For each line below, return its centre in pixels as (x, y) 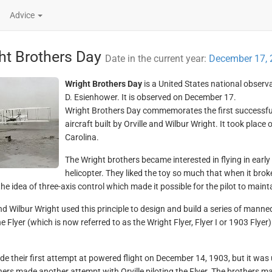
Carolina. (82, 137)
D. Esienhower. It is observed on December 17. (150, 97)
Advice (23, 15)
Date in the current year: (157, 59)
